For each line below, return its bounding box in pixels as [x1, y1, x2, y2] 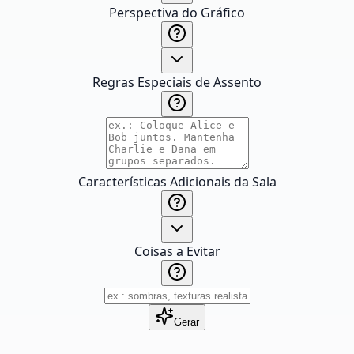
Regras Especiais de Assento [92, 73, 262, 91]
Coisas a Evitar [134, 243, 220, 260]
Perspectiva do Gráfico [109, 4, 245, 21]
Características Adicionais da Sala [77, 173, 277, 190]
